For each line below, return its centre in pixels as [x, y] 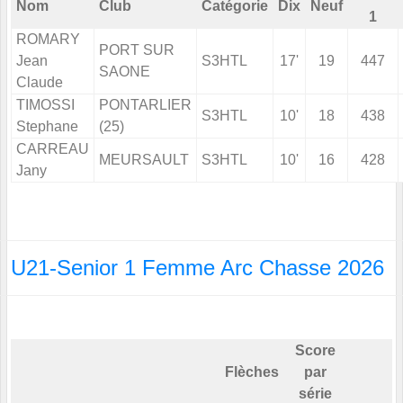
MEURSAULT [144, 160]
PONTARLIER [145, 105]
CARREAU [53, 149]
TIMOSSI [45, 105]
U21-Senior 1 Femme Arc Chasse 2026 [197, 268]
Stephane [47, 127]
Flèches [252, 372]
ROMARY [48, 40]
